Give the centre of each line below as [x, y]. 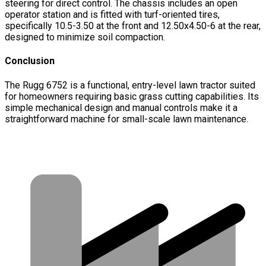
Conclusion [30, 61]
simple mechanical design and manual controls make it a [121, 107]
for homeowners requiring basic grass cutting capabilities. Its [132, 96]
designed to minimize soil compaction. [85, 37]
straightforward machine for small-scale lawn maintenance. [126, 119]
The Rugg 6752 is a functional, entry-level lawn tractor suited [130, 85]
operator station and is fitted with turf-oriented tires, [112, 15]
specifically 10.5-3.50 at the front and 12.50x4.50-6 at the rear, [133, 26]
